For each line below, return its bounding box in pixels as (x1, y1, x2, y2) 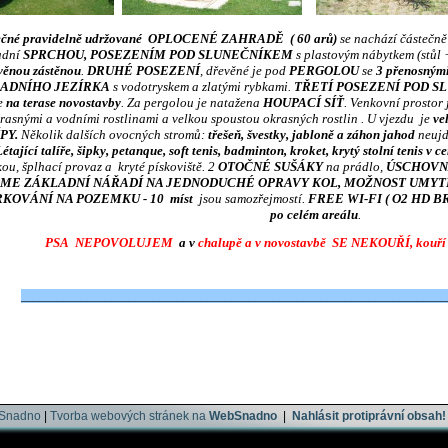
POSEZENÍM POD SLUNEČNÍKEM (89, 47, 293, 62)
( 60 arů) (287, 31, 337, 46)
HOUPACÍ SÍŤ (263, 95, 344, 110)
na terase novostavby (6, 95, 121, 110)
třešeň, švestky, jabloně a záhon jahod (207, 127, 415, 142)
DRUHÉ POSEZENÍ (86, 63, 200, 78)
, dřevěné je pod (199, 63, 289, 78)
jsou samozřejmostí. (193, 191, 308, 206)
